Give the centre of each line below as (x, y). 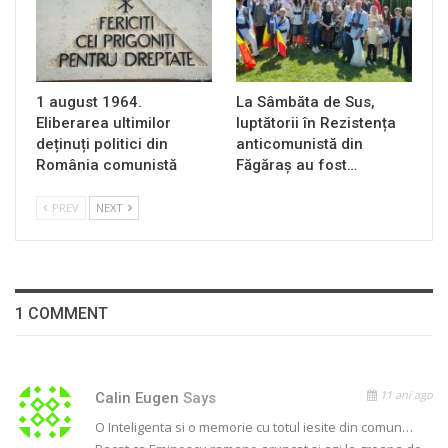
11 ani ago (405, 394)
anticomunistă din (299, 144)
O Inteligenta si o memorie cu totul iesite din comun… (254, 426)
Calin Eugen (139, 397)
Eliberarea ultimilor (103, 123)
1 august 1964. (89, 102)
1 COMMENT (61, 314)
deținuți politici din (102, 144)
